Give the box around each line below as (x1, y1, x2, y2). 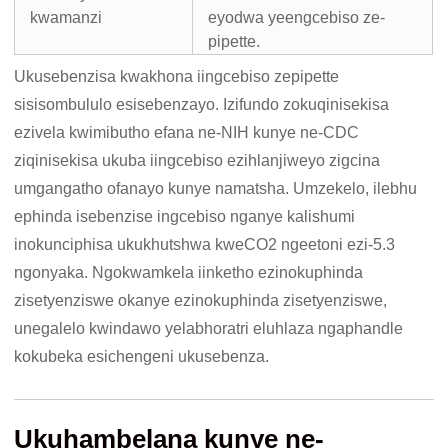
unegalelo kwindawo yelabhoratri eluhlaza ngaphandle (14, 320, 404, 338)
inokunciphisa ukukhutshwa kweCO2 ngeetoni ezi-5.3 (14, 236, 396, 254)
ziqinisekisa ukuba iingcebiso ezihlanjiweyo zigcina (14, 152, 381, 170)
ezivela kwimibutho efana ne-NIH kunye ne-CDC (14, 124, 360, 142)
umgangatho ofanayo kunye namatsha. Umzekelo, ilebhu (14, 180, 418, 198)
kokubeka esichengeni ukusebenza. (14, 348, 270, 366)
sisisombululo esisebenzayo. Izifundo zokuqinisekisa (14, 96, 390, 114)
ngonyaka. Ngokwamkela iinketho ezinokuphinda (14, 264, 364, 282)
